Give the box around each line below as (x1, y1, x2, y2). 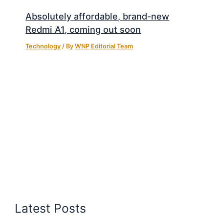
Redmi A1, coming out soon (25, 23, 141, 35)
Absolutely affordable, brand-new (25, 10, 170, 22)
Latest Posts (15, 201, 87, 216)
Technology (25, 42, 61, 50)
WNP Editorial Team (75, 42, 133, 50)
